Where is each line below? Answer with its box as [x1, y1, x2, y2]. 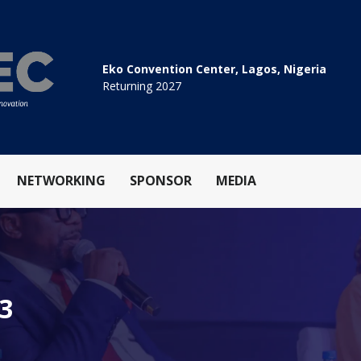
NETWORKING [17, 172, 106, 190]
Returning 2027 [102, 78, 181, 94]
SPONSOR [130, 172, 192, 190]
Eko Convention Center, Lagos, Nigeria [102, 61, 326, 77]
